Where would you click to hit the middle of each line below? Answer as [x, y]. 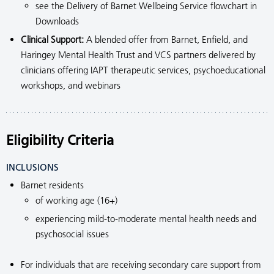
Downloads [57, 21]
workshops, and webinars [71, 85]
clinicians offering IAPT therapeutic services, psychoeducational [143, 70]
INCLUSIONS [32, 167]
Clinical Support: [52, 39]
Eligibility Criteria [60, 140]
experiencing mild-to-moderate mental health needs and [146, 219]
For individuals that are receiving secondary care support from [141, 265]
